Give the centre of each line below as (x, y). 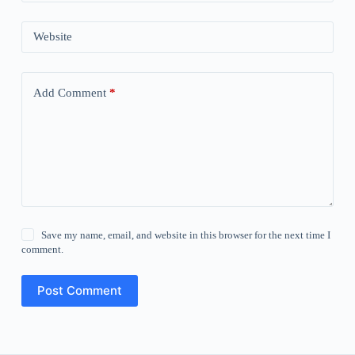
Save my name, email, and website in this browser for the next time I (186, 235)
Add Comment (69, 93)
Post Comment (79, 291)
